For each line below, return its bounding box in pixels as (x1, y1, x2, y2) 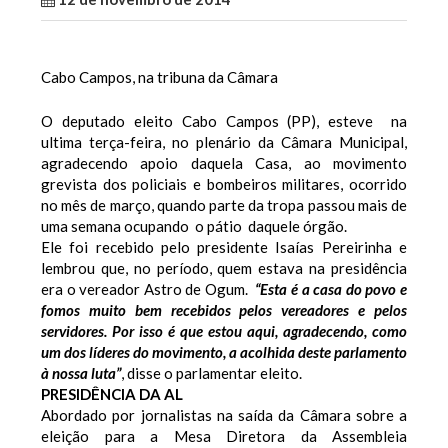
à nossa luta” (41, 363, 121, 382)
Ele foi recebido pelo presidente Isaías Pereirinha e (41, 237, 407, 256)
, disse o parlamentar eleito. (121, 363, 302, 382)
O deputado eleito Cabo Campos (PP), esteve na (41, 111, 407, 130)
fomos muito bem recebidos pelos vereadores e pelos (41, 300, 407, 319)
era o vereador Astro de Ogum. (41, 279, 256, 298)
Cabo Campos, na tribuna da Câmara (41, 68, 278, 86)
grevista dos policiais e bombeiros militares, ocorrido (41, 174, 407, 193)
